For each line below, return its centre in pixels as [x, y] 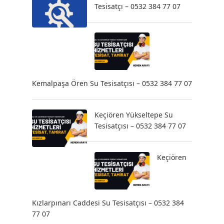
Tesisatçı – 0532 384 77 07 [137, 6]
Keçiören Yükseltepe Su [134, 115]
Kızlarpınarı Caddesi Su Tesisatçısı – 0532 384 [108, 203]
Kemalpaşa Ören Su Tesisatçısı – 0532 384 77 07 [112, 83]
